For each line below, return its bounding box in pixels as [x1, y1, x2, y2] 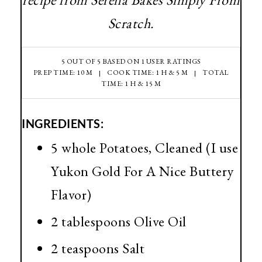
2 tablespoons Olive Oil [51, 212, 187, 231]
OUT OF [65, 57, 97, 67]
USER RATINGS [144, 57, 201, 67]
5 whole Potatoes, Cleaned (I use [51, 139, 238, 157]
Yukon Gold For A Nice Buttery [51, 162, 234, 181]
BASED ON [101, 57, 141, 67]
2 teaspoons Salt [51, 239, 144, 258]
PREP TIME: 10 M [33, 68, 92, 78]
